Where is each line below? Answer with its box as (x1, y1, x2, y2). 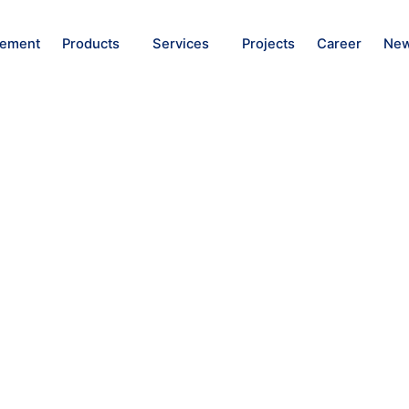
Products (62, 35, 121, 52)
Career (317, 35, 362, 52)
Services (152, 35, 210, 52)
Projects (242, 35, 296, 52)
